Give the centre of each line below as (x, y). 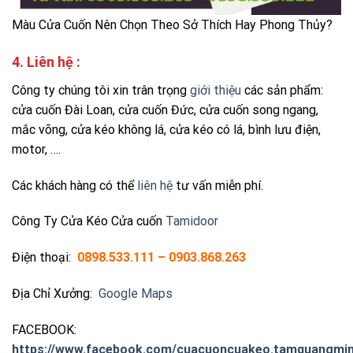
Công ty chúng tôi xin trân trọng (101, 90)
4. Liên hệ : (48, 61)
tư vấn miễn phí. (219, 185)
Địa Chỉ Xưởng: (54, 293)
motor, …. (36, 149)
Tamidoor (192, 221)
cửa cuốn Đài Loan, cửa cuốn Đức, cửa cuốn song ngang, (165, 110)
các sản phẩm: (282, 90)
